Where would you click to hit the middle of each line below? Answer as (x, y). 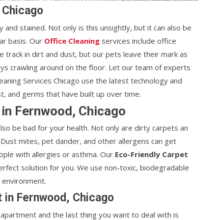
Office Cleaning (72, 41)
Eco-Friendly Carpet (151, 154)
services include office (139, 41)
